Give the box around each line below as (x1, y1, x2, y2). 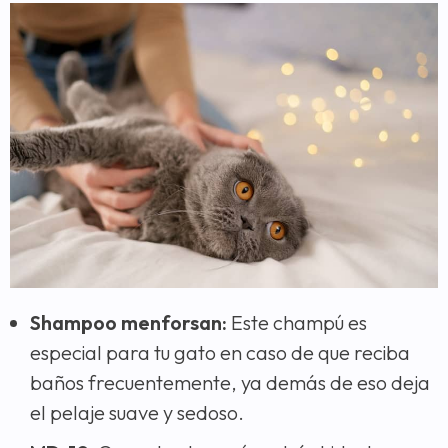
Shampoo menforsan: (30, 310, 227, 336)
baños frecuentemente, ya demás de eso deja (30, 370, 430, 396)
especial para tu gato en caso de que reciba (30, 340, 410, 366)
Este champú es (227, 310, 367, 336)
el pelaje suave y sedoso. (30, 400, 244, 426)
